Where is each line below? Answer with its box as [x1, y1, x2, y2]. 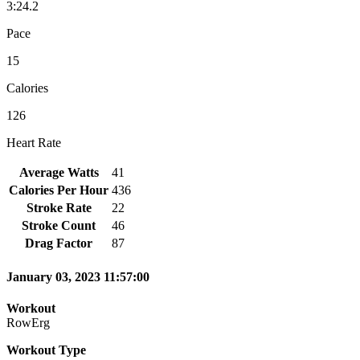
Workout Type [6, 343, 86, 358]
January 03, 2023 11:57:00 [6, 270, 149, 284]
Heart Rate [6, 135, 61, 149]
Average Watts [18, 165, 99, 179]
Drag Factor [25, 235, 92, 250]
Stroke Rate [26, 200, 92, 215]
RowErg [6, 316, 50, 330]
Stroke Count [22, 218, 96, 232]
